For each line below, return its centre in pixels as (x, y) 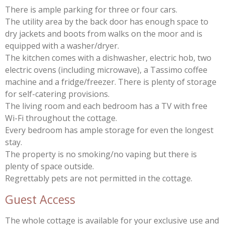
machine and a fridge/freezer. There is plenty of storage (111, 82)
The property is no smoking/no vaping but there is (101, 154)
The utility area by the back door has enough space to (107, 21)
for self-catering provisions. (57, 94)
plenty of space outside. (49, 166)
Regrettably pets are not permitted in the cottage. (99, 178)
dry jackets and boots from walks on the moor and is (104, 33)
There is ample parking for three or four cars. (91, 9)
